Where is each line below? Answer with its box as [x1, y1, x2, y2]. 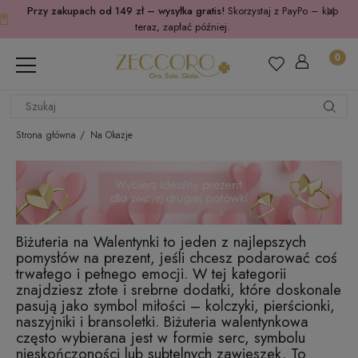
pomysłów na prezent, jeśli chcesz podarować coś [16, 246, 337, 268]
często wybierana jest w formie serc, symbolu [16, 326, 305, 348]
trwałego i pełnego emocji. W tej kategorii [16, 262, 286, 284]
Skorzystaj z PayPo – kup [227, 3, 338, 18]
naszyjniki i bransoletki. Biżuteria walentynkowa [16, 310, 308, 332]
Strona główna [16, 128, 76, 142]
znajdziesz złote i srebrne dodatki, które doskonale [16, 278, 341, 300]
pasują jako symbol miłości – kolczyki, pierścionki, [16, 294, 335, 316]
